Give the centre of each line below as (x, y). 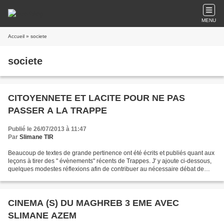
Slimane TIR (36, 137)
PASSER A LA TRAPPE (57, 110)
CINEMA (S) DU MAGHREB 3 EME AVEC (93, 203)
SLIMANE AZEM (42, 215)
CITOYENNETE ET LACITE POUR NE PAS (96, 98)
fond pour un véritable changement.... (58, 177)
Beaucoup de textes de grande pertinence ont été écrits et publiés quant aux (111, 153)
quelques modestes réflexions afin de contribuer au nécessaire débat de (106, 169)
